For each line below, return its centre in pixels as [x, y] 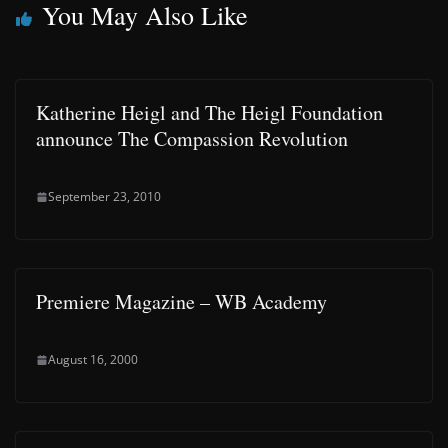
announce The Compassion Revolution [192, 138]
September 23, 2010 [104, 196]
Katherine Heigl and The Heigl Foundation [209, 112]
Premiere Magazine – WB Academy [181, 301]
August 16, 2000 [93, 359]
